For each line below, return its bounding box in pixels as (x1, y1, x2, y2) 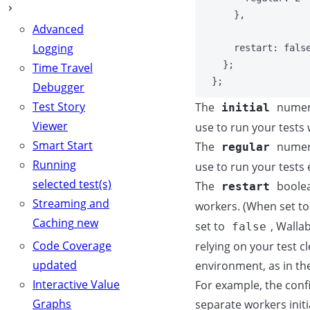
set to (195, 219, 228, 234)
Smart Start (33, 138, 93, 153)
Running (33, 157, 76, 172)
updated (33, 257, 77, 273)
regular (221, 140, 270, 154)
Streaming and (33, 196, 109, 211)
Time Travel (33, 60, 93, 75)
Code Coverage (33, 238, 111, 253)
